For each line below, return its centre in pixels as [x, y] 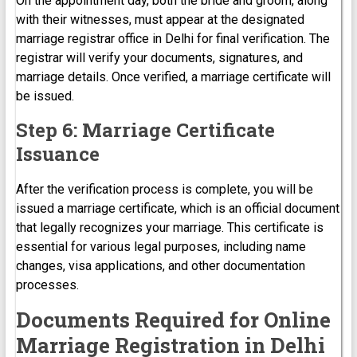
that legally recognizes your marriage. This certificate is [169, 227]
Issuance [57, 153]
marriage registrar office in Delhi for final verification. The [173, 38]
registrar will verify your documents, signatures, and [159, 57]
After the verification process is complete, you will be [164, 189]
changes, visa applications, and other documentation [160, 265]
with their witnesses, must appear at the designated [160, 19]
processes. [47, 284]
